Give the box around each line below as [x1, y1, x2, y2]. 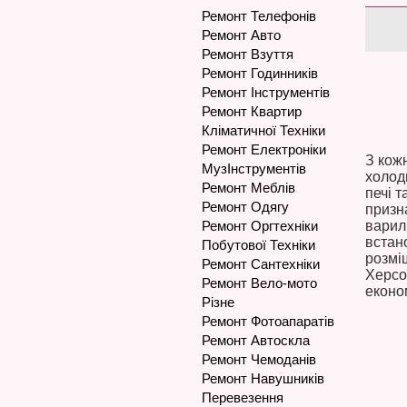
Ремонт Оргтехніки [202, 218, 318, 233]
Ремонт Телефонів [202, 8, 316, 24]
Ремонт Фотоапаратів [202, 313, 334, 329]
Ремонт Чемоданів [202, 352, 316, 367]
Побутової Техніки [202, 237, 315, 253]
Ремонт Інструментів [202, 84, 330, 100]
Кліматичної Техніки [202, 123, 325, 138]
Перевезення [202, 390, 283, 405]
